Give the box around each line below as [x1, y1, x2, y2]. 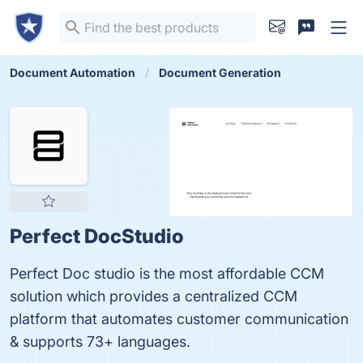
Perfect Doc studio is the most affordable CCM [10, 265, 324, 282]
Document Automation [10, 66, 135, 79]
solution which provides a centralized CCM [10, 288, 297, 305]
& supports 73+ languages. [10, 333, 190, 350]
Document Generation [159, 66, 281, 79]
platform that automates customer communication [10, 310, 348, 327]
